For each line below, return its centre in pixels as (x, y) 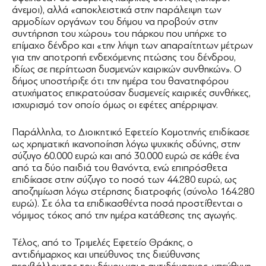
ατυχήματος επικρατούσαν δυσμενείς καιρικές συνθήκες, (131, 93)
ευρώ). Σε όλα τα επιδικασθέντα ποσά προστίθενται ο (127, 204)
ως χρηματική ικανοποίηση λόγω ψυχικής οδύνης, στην (126, 144)
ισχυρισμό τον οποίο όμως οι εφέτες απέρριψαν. (115, 105)
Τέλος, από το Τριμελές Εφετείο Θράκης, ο (102, 243)
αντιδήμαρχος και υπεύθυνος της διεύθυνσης (106, 255)
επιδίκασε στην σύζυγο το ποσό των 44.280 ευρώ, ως (124, 180)
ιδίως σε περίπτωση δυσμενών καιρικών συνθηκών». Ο (127, 69)
